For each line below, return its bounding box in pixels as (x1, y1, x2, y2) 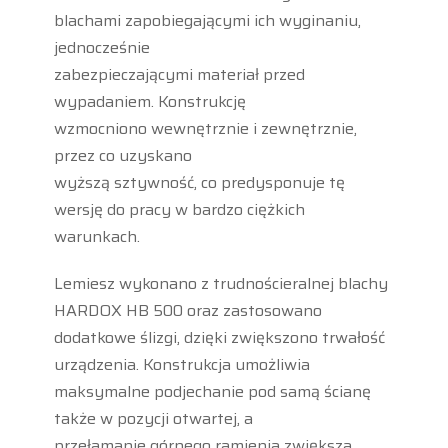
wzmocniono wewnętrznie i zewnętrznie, (53, 115, 357, 141)
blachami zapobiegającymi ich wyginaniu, (53, 7, 361, 33)
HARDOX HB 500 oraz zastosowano (53, 297, 322, 323)
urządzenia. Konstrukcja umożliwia (53, 351, 310, 377)
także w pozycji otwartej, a (53, 405, 253, 431)
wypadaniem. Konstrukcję (53, 88, 246, 114)
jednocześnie (53, 34, 150, 60)
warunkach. (53, 223, 140, 249)
